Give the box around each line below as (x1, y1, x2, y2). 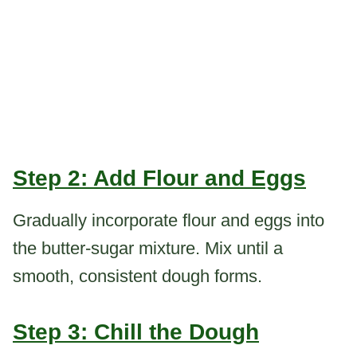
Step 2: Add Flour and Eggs (13, 166, 306, 191)
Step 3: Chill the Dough (13, 320, 259, 345)
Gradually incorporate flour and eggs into (13, 210, 324, 231)
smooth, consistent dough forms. (13, 266, 262, 287)
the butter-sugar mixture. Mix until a (13, 238, 283, 259)
